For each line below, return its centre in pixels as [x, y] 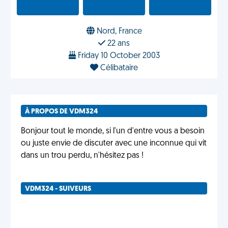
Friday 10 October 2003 [118, 56]
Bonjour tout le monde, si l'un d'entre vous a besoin [113, 131]
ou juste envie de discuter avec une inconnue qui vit [114, 144]
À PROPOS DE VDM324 [61, 112]
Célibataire [118, 68]
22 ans [118, 44]
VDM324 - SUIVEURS [58, 189]
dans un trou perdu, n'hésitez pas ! [82, 156]
